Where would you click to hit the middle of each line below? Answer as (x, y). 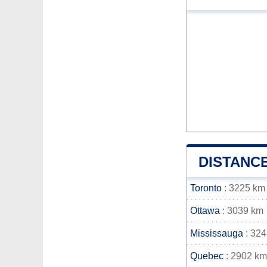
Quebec (207, 256)
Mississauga (217, 233)
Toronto (206, 188)
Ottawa (205, 211)
